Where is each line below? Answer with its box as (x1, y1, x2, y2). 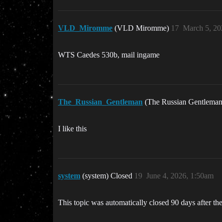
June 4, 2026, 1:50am (146, 171, 214, 180)
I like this (58, 124, 87, 133)
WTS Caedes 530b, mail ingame (58, 51, 160, 59)
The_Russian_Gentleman (58, 98, 143, 107)
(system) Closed (82, 171, 134, 180)
